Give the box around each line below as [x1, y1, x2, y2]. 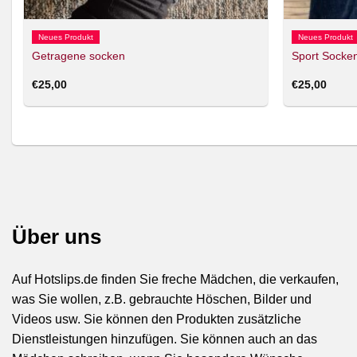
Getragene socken [31, 49, 125, 62]
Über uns [12, 226, 101, 249]
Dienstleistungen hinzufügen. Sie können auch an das [12, 332, 317, 347]
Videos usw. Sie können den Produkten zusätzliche [12, 312, 301, 327]
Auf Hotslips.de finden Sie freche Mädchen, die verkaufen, [12, 273, 339, 287]
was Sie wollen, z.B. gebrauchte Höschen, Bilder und [12, 292, 312, 307]
